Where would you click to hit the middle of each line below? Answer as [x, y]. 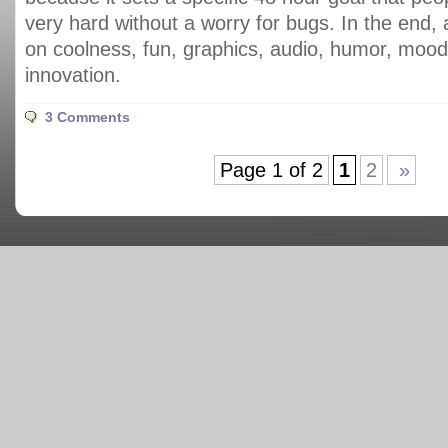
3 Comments [87, 117]
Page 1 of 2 [271, 170]
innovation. [73, 75]
